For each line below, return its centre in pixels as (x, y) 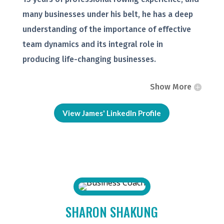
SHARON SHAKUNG (112, 212)
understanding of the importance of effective (106, 29)
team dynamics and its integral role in (92, 44)
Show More (171, 87)
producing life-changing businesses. (89, 59)
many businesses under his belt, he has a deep (107, 14)
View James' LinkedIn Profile (112, 113)
